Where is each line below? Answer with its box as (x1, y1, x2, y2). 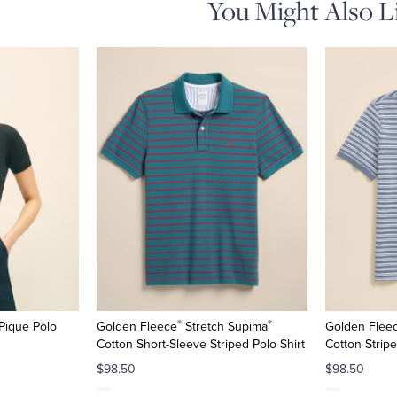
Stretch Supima (181, 319, 268, 335)
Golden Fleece (96, 319, 177, 335)
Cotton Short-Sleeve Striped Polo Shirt (96, 337, 305, 353)
